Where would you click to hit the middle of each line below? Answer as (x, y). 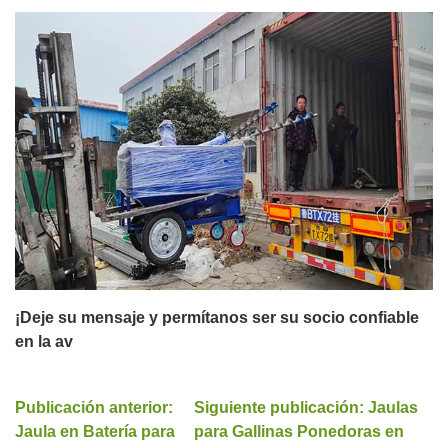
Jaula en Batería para (95, 432)
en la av (44, 342)
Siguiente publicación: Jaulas (306, 408)
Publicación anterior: (94, 408)
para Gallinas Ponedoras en (299, 432)
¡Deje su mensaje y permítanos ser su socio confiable (217, 318)
